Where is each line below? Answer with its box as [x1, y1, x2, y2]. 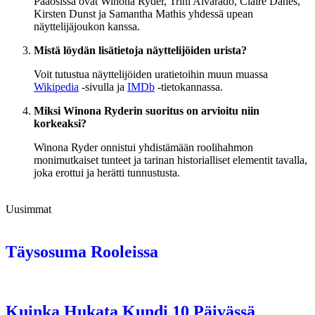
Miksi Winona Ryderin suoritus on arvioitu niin [34, 105, 259, 117]
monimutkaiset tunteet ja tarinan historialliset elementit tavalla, [34, 154, 307, 167]
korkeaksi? [34, 117, 86, 130]
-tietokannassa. [155, 81, 223, 94]
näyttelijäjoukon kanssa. [34, 20, 140, 33]
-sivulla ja [79, 81, 127, 94]
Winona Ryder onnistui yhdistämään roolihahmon [34, 141, 253, 154]
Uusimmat [6, 203, 51, 216]
